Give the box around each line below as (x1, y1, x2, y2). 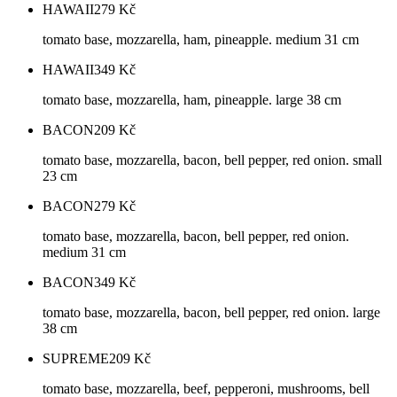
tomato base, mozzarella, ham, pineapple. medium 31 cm (43, 32, 359, 48)
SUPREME (43, 351, 109, 367)
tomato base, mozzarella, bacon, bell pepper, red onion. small (43, 152, 382, 168)
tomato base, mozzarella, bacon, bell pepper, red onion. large (43, 305, 380, 321)
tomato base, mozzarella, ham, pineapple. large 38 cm (43, 92, 341, 108)
